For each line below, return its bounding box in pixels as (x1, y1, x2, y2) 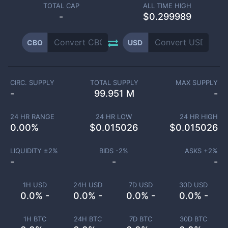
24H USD (73, 181, 102, 189)
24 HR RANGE (10, 112, 54, 121)
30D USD (179, 181, 208, 189)
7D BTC (129, 215, 152, 223)
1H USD (22, 181, 47, 189)
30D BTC (180, 215, 207, 223)
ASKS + (185, 147, 208, 155)
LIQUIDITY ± (10, 147, 48, 155)
